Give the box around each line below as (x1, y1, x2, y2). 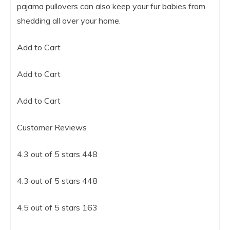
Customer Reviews (17, 122, 87, 133)
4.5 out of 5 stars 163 (17, 202, 98, 213)
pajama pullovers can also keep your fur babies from (17, 1, 205, 12)
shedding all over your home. (17, 15, 121, 26)
